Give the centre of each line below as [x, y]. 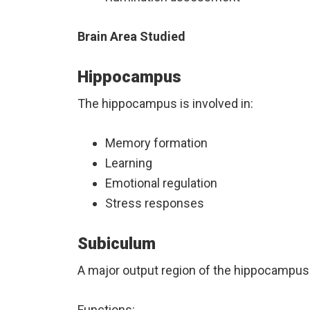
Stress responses [155, 203]
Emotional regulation [161, 183]
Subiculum [117, 244]
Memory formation [156, 143]
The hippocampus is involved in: [165, 104]
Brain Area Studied [131, 37]
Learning [129, 163]
